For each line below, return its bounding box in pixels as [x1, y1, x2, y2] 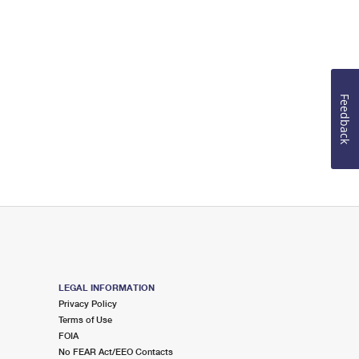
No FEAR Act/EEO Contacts [58, 346, 173, 357]
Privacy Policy [58, 298, 117, 309]
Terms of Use [58, 314, 112, 325]
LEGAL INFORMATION [58, 282, 155, 292]
